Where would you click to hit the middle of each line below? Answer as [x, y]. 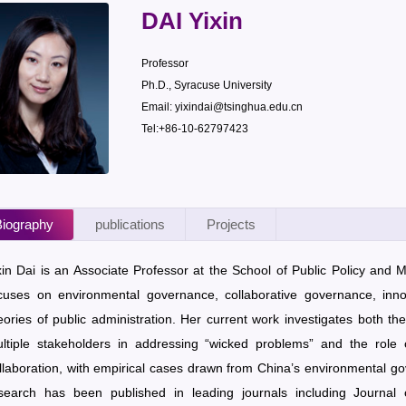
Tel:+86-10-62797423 [195, 129]
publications [130, 225]
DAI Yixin [193, 20]
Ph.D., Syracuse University [207, 86]
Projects [231, 225]
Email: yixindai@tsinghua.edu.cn [222, 107]
